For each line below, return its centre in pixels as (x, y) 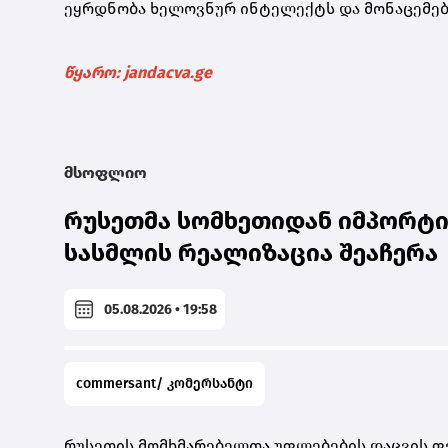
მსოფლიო (105, 173)
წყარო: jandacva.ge (138, 73)
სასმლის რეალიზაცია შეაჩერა (251, 253)
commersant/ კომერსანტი (164, 384)
